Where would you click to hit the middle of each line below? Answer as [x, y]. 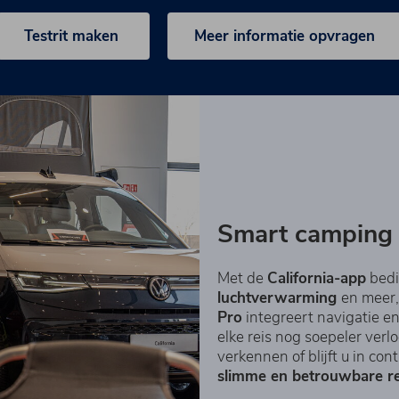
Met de [242, 278]
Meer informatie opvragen [285, 36]
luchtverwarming [279, 297]
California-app [317, 278]
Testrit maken [73, 36]
